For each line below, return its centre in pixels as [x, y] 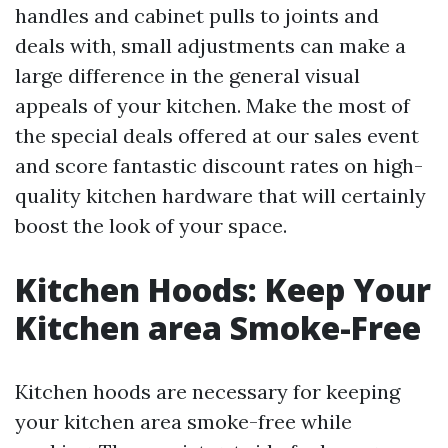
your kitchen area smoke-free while [183, 421]
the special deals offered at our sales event [217, 135]
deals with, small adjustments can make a [210, 45]
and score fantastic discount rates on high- [219, 165]
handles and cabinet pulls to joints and [197, 15]
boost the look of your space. [151, 225]
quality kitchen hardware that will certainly [220, 195]
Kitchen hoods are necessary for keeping [207, 391]
